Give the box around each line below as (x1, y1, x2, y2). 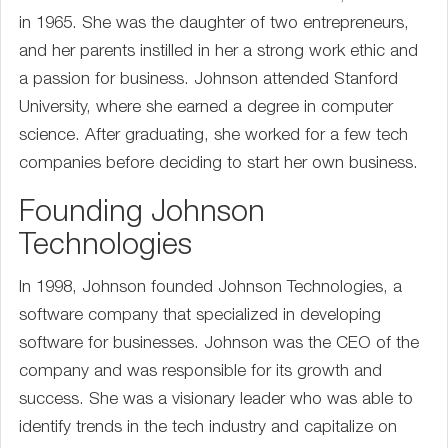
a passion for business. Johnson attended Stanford (19, 72, 398, 89)
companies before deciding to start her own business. (19, 156, 418, 173)
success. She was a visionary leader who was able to (19, 392, 413, 409)
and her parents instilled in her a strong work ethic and (19, 44, 418, 61)
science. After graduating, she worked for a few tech (19, 128, 408, 145)
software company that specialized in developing (19, 308, 381, 325)
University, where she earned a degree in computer (19, 100, 393, 117)
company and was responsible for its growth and (19, 364, 382, 381)
